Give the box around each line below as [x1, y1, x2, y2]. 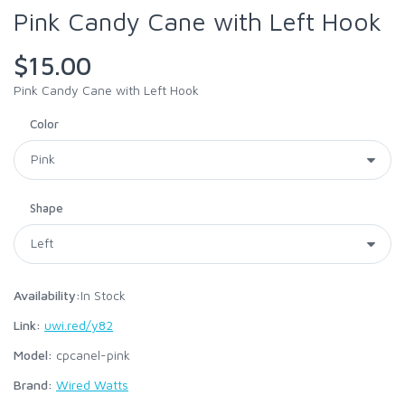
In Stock [80, 287, 126, 303]
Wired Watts [56, 377, 128, 392]
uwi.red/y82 [44, 317, 113, 333]
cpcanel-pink [52, 347, 130, 363]
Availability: [14, 287, 80, 303]
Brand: [14, 377, 52, 392]
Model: [14, 347, 52, 363]
